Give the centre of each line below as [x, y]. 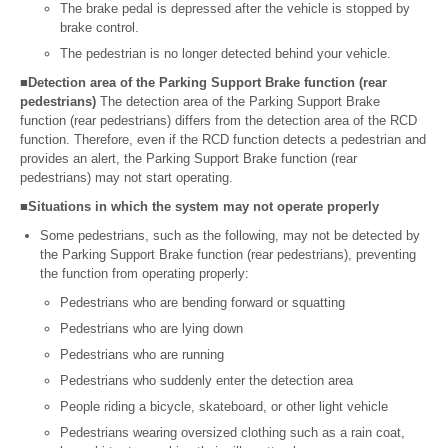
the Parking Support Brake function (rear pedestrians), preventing [228, 255]
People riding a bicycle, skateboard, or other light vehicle [224, 407]
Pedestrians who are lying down [151, 329]
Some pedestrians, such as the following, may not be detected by [230, 236]
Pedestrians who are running [142, 355]
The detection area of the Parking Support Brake [240, 102]
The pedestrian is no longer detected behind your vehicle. [225, 54]
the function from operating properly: [144, 274]
